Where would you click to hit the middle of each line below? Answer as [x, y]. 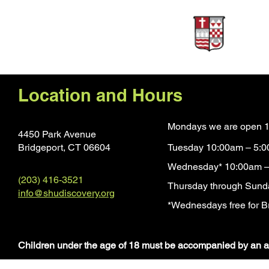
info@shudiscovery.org [66, 193]
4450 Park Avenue [57, 134]
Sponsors [80, 29]
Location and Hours [100, 95]
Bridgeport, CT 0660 [62, 147]
